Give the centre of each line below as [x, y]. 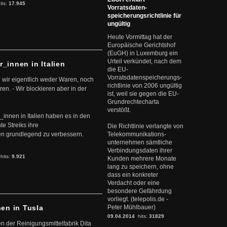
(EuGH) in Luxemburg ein [143, 53]
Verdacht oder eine [134, 183]
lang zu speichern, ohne [141, 167]
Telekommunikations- [137, 134]
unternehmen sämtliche [140, 142]
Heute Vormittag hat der [140, 37]
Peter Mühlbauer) [131, 207]
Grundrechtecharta [133, 102]
